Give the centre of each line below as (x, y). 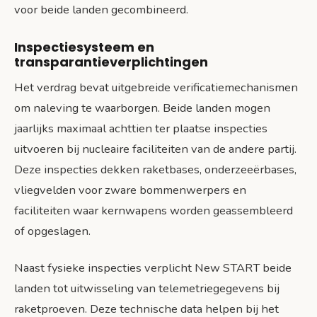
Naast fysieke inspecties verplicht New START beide (153, 268)
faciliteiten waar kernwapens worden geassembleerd (154, 211)
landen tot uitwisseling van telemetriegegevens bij (147, 289)
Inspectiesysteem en (84, 47)
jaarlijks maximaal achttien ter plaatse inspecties (141, 129)
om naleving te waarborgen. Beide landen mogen (142, 108)
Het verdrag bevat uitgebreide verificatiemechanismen (156, 88)
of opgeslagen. (52, 231)
